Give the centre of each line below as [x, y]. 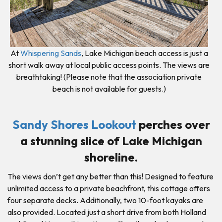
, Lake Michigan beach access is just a [144, 53]
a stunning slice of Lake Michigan [111, 140]
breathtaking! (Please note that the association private [109, 77]
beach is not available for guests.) [109, 88]
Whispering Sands [51, 53]
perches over [173, 124]
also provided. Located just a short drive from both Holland [107, 212]
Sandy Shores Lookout [74, 124]
